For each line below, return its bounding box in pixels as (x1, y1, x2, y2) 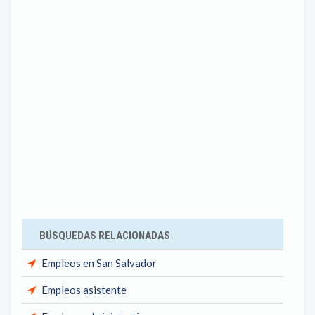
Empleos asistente (41, 283, 127, 296)
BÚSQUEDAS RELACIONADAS (39, 229, 170, 242)
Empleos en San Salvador (41, 257, 157, 269)
